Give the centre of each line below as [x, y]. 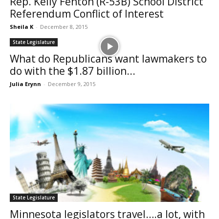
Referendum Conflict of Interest [87, 13]
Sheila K [22, 26]
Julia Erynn [25, 84]
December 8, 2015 [64, 26]
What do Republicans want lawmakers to [108, 58]
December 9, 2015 [72, 84]
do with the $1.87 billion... [73, 71]
